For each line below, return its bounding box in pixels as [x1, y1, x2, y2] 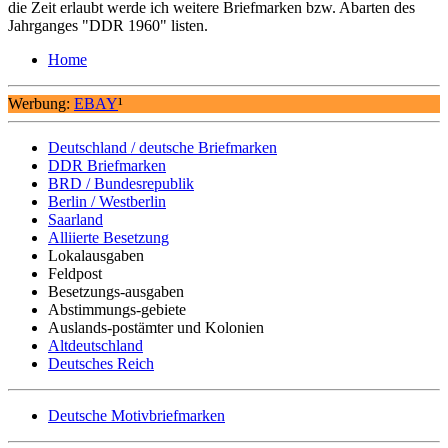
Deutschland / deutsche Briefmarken [48, 138, 277, 156]
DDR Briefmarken [48, 156, 166, 174]
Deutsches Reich [48, 354, 154, 372]
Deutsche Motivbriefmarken [48, 406, 225, 424]
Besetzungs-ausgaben [48, 282, 184, 300]
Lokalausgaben [48, 246, 144, 264]
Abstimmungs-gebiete [48, 300, 186, 318]
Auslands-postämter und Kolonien [48, 318, 264, 336]
